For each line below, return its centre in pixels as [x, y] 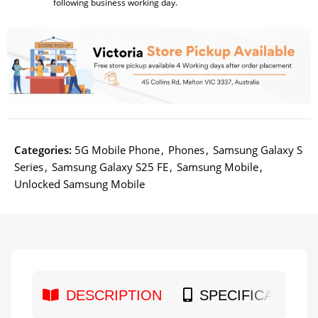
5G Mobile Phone [117, 149]
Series [29, 166]
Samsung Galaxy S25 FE [110, 166]
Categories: [43, 149]
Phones [187, 149]
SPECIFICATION [253, 295]
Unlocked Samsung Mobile [80, 183]
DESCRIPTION [114, 295]
